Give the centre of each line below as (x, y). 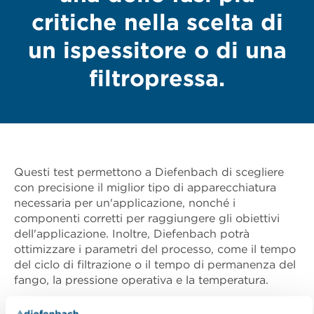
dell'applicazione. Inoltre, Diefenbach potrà (132, 235)
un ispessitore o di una (157, 52)
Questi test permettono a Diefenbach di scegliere (149, 173)
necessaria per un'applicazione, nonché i (125, 204)
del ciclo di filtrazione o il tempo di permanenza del (155, 266)
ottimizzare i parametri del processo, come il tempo (155, 250)
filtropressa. (157, 80)
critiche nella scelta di (157, 23)
